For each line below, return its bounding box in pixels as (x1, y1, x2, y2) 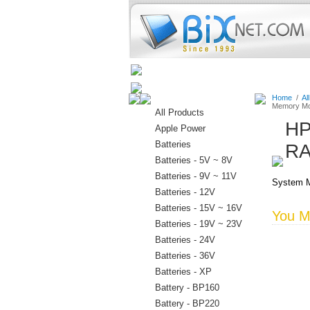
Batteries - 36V (154, 250, 215, 261)
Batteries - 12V (154, 187, 215, 197)
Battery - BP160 (154, 282, 219, 293)
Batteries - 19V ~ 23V (154, 219, 242, 229)
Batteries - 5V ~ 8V (154, 155, 232, 165)
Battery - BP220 (154, 298, 219, 309)
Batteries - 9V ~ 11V (154, 171, 237, 181)
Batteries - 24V (154, 235, 215, 245)
